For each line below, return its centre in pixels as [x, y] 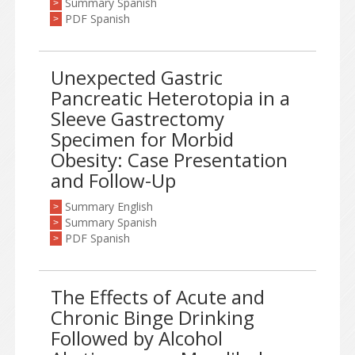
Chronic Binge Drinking [153, 317]
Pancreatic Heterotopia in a [170, 98]
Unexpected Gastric [137, 77]
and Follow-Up [113, 180]
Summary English [109, 206]
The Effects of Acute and [158, 297]
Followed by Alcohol [137, 338]
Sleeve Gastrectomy [137, 118]
